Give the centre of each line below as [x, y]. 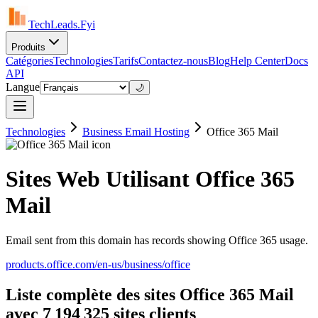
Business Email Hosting [136, 132]
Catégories [29, 61]
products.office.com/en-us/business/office [98, 264]
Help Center [257, 61]
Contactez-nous [173, 61]
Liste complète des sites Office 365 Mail [150, 294]
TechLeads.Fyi [62, 24]
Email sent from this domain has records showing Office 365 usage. [157, 240]
